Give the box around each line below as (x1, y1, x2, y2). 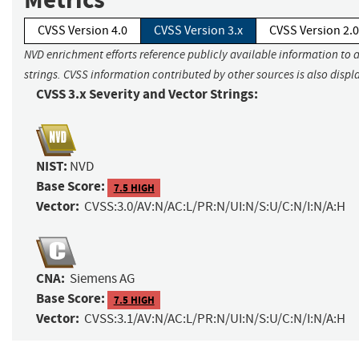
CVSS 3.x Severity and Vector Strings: (36, 85, 258, 104)
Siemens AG (70, 270, 135, 288)
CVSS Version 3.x (154, 22, 243, 39)
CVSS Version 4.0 (38, 22, 127, 39)
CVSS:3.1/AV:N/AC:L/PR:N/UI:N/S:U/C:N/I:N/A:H (84, 310, 345, 328)
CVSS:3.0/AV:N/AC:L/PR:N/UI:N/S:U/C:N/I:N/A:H (84, 198, 345, 216)
